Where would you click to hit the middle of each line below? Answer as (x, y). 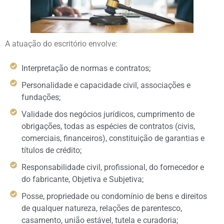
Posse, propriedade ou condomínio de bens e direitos (114, 196)
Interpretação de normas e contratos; (86, 68)
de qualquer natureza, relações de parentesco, (101, 208)
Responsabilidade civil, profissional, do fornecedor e (112, 167)
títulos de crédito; (51, 150)
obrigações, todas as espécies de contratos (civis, (108, 126)
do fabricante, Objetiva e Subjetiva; (82, 179)
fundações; (41, 97)
